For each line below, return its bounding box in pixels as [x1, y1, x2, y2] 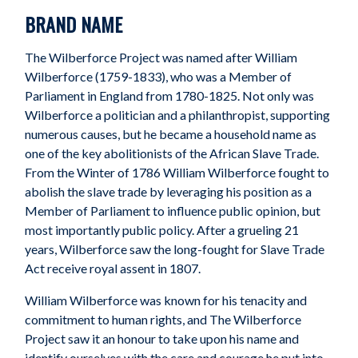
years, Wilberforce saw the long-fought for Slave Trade [25, 241, 325, 257]
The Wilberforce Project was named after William [25, 50, 298, 66]
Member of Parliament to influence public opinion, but [25, 203, 321, 219]
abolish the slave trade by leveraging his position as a [25, 184, 312, 200]
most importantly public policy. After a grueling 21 [25, 222, 300, 238]
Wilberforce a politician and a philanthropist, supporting [25, 107, 331, 123]
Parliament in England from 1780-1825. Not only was [25, 88, 315, 104]
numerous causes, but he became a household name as [25, 126, 317, 142]
